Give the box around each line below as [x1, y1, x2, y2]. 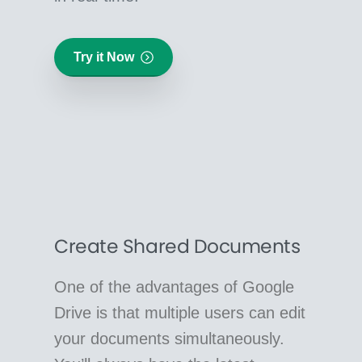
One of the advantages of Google [54, 277, 295, 296]
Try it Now [74, 50, 135, 65]
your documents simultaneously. [54, 329, 285, 347]
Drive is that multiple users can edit [54, 303, 306, 322]
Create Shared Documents [54, 232, 301, 259]
